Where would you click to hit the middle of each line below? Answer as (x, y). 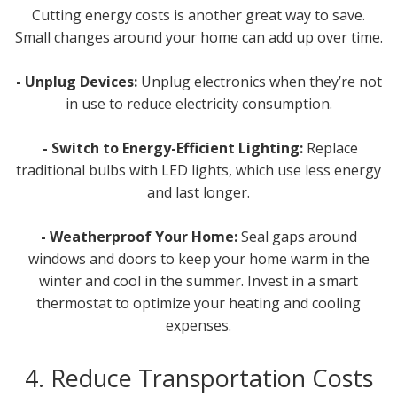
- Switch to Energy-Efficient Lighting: (173, 148)
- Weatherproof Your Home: (139, 236)
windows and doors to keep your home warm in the (198, 258)
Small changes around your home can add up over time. (198, 37)
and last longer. (198, 192)
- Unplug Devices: (78, 81)
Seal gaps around (297, 236)
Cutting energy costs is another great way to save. (198, 15)
